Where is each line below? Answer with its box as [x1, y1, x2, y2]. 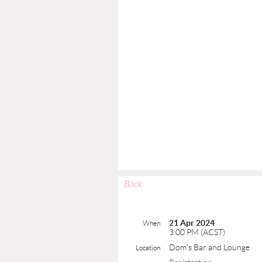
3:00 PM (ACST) [169, 227, 225, 237]
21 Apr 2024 [169, 218, 215, 227]
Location [136, 244, 160, 251]
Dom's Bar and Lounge [169, 243, 250, 252]
